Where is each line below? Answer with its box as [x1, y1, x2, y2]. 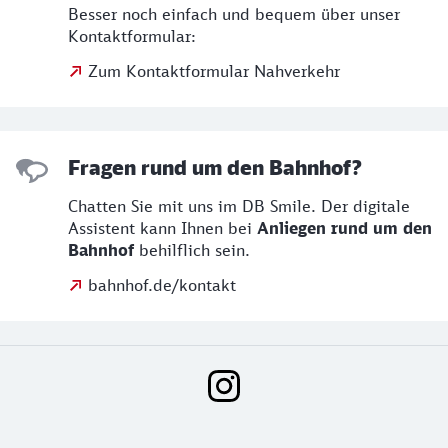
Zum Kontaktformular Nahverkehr [88, 61, 340, 81]
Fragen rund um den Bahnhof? [68, 155, 362, 179]
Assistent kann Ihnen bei [68, 218, 252, 238]
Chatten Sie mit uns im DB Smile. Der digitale [68, 196, 410, 216]
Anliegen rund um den [252, 218, 432, 238]
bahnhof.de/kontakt [88, 275, 236, 295]
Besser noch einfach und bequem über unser [68, 4, 400, 24]
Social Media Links [16, 370, 198, 394]
